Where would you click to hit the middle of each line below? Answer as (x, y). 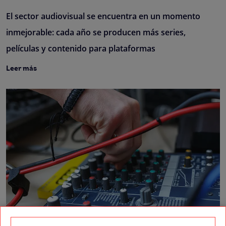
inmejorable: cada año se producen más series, (96, 33)
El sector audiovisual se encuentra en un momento (103, 16)
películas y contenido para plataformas (81, 49)
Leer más (21, 69)
